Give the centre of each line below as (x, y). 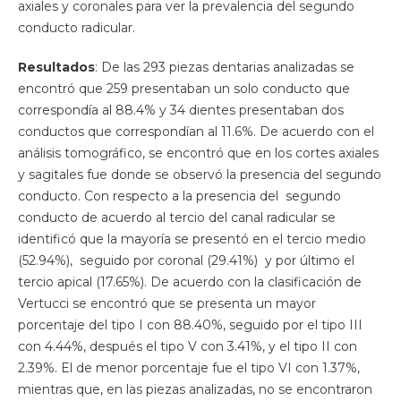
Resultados (56, 68)
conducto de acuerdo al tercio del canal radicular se (176, 218)
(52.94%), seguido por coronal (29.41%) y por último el (186, 261)
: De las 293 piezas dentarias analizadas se (224, 68)
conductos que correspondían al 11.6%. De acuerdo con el (196, 132)
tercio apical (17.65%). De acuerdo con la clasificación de (189, 282)
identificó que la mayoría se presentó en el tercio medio (192, 239)
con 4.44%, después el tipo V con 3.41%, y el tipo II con (187, 347)
